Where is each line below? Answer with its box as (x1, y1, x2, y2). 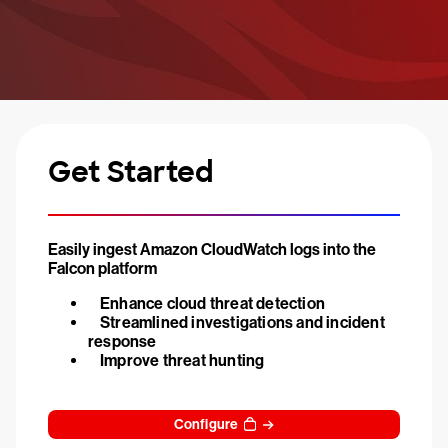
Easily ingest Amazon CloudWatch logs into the (48, 240, 376, 259)
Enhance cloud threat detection (100, 294, 325, 313)
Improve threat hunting (100, 351, 265, 370)
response (88, 332, 157, 351)
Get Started (48, 154, 213, 191)
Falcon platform (48, 259, 157, 278)
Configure (173, 416, 239, 433)
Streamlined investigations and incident (100, 313, 385, 332)
